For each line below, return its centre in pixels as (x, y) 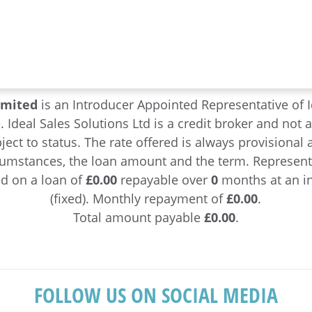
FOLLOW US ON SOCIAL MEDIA (156, 295)
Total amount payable (138, 217)
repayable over (164, 180)
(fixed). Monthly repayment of (139, 198)
